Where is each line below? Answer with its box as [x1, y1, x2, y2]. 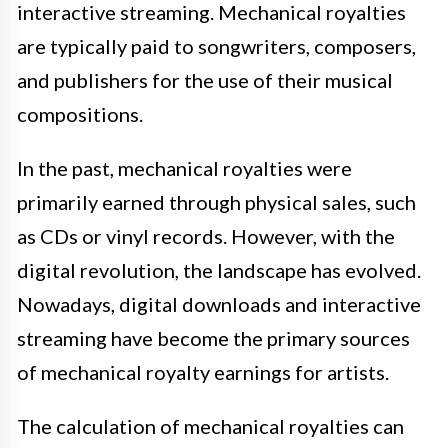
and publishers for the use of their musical [17, 68, 393, 93]
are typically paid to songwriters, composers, [17, 34, 416, 59]
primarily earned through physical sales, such [17, 190, 416, 215]
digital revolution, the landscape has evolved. [17, 258, 421, 283]
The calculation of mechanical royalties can [17, 414, 404, 439]
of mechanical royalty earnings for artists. [17, 360, 389, 385]
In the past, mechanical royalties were [17, 156, 352, 181]
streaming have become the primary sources [17, 326, 410, 351]
